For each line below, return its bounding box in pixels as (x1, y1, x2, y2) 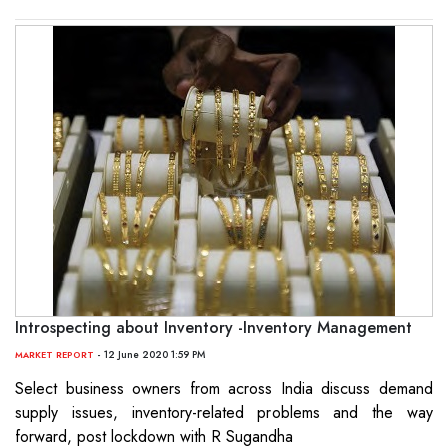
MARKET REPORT (15, 348, 94, 362)
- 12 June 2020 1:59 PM (94, 347, 205, 363)
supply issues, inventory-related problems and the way (15, 401, 433, 425)
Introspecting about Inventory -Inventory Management (15, 316, 412, 340)
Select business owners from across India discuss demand (15, 377, 433, 401)
